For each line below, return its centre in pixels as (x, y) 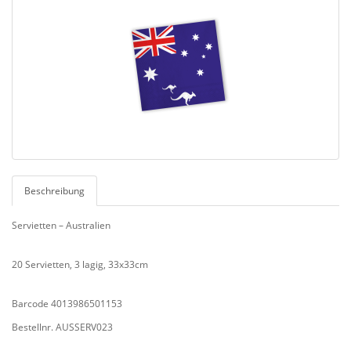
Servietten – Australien (61, 225)
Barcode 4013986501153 (67, 303)
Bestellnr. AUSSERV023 (62, 327)
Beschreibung (54, 190)
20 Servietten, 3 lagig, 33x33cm (80, 264)
